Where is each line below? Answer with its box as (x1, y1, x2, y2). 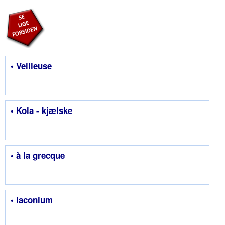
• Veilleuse (11, 60, 52, 72)
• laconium (11, 194, 53, 206)
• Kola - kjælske (11, 104, 72, 117)
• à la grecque (11, 149, 65, 162)
